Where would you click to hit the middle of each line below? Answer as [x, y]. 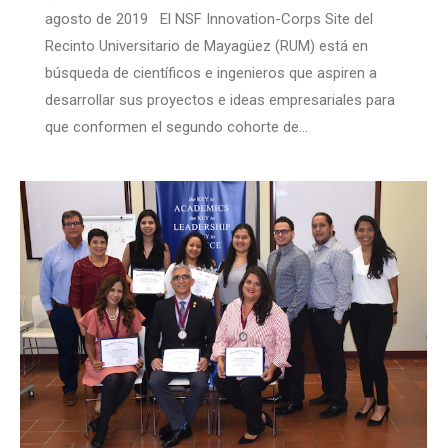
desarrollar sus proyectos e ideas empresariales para [220, 100]
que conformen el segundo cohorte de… [176, 127]
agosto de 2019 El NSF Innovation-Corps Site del [209, 19]
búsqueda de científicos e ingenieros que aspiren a [211, 73]
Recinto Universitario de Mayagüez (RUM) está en [206, 46]
